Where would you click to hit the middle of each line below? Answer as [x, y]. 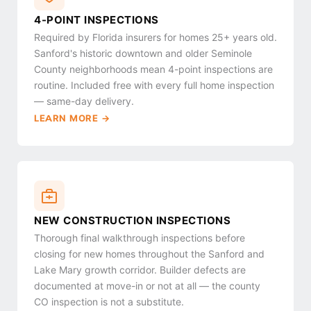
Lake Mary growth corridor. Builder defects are [140, 270]
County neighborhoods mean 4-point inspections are [153, 69]
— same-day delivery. [84, 101]
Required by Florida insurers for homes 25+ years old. [155, 37]
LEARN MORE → [72, 118]
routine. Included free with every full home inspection [154, 85]
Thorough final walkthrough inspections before [140, 238]
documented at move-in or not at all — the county [147, 286]
